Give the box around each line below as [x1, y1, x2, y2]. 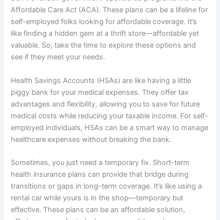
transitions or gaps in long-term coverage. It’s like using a [11, 181, 202, 191]
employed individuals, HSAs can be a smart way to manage [11, 123, 209, 132]
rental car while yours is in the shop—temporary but [11, 193, 184, 202]
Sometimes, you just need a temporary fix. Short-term [11, 158, 190, 167]
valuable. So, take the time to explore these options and [11, 41, 196, 50]
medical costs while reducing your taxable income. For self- [11, 111, 209, 120]
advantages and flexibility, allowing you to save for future [11, 99, 200, 109]
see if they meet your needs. [11, 53, 106, 62]
